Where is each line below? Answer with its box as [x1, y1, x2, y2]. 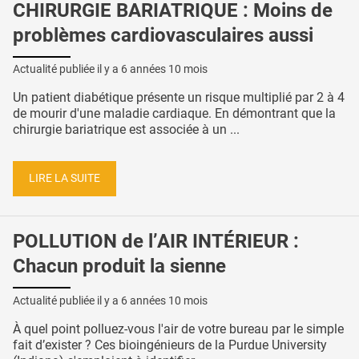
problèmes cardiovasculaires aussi [13, 23, 313, 46]
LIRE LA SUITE [29, 171, 100, 185]
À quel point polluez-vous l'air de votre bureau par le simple [13, 321, 344, 337]
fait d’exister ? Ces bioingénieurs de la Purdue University [13, 337, 327, 353]
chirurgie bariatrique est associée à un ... [13, 122, 240, 138]
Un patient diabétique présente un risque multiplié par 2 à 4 [13, 90, 345, 106]
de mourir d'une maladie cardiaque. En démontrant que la [13, 106, 336, 122]
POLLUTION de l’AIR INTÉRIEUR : [13, 229, 299, 252]
